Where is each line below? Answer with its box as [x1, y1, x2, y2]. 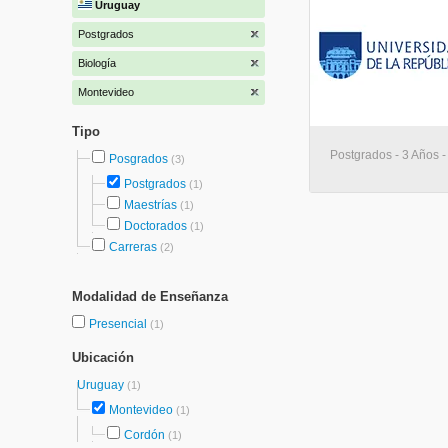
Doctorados [124, 219, 187, 233]
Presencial [89, 317, 150, 331]
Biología [78, 57, 116, 69]
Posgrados [109, 152, 168, 166]
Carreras [109, 240, 157, 254]
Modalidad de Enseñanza [72, 289, 228, 304]
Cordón [124, 428, 165, 442]
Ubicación [72, 350, 134, 365]
